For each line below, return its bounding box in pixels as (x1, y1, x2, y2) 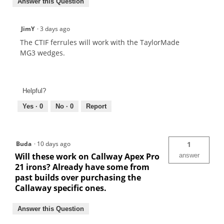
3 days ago (40, 24, 73, 33)
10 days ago (37, 139, 73, 148)
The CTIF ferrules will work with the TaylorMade (20, 37, 179, 47)
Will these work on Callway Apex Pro (15, 150, 159, 162)
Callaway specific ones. (15, 182, 106, 193)
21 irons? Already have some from (15, 161, 149, 172)
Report (86, 102, 106, 110)
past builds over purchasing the (15, 171, 141, 183)
